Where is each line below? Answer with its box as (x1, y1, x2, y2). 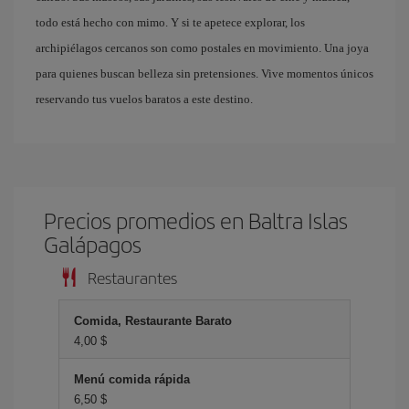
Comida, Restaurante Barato (74, 314, 232, 328)
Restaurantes (88, 266, 177, 288)
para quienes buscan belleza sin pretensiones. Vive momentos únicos (36, 67, 373, 80)
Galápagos (44, 228, 142, 259)
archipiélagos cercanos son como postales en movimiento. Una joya (36, 41, 369, 55)
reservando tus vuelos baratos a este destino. (36, 92, 253, 106)
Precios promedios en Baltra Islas (44, 204, 349, 236)
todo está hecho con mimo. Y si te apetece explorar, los (36, 16, 305, 29)
